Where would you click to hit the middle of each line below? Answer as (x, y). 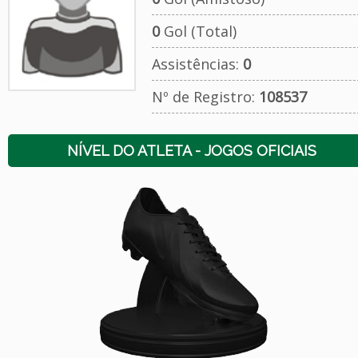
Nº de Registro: (205, 97)
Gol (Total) (198, 31)
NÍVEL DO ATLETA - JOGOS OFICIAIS (191, 151)
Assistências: (197, 64)
